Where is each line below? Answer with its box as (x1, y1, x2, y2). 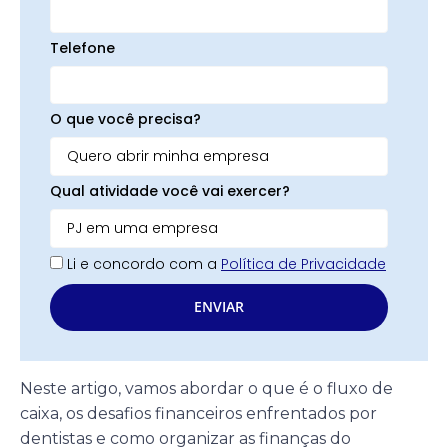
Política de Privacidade (221, 253, 386, 274)
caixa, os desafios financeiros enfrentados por (20, 403, 377, 423)
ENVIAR (194, 297, 244, 317)
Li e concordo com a (67, 253, 221, 274)
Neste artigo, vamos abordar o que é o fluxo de (20, 378, 393, 398)
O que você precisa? (50, 108, 201, 129)
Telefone (50, 37, 115, 58)
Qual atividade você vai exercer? (50, 180, 290, 201)
